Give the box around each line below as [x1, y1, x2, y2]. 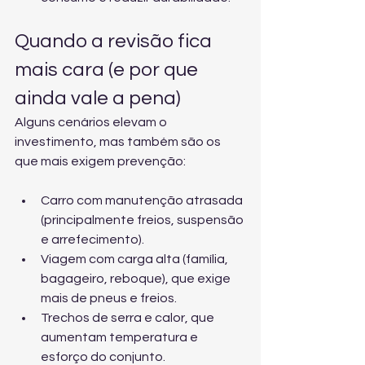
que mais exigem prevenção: [15, 155, 186, 168]
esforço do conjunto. [41, 350, 165, 363]
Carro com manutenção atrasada [41, 194, 245, 207]
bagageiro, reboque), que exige [41, 272, 233, 285]
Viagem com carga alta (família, [41, 253, 231, 266]
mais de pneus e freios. [41, 292, 177, 305]
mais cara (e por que [15, 59, 202, 80]
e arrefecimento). [41, 233, 144, 246]
